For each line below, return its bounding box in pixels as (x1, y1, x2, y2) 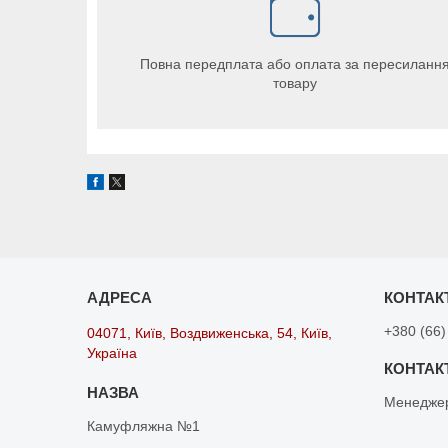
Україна (87, 344, 138, 361)
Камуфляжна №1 (87, 417, 201, 434)
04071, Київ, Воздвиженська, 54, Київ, (87, 324, 333, 341)
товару (273, 74, 317, 91)
